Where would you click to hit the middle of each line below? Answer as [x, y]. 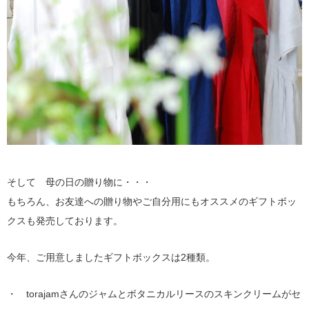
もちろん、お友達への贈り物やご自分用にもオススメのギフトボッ [152, 201]
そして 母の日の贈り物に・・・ [79, 182]
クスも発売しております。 [65, 220]
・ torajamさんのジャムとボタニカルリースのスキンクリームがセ [154, 293]
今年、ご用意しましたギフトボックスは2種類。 [111, 257]
